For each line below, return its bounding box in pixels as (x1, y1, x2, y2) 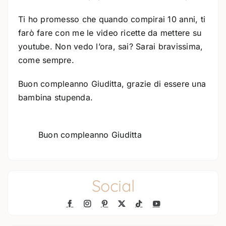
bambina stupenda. (18, 92, 93, 102)
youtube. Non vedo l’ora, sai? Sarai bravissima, (18, 41, 203, 51)
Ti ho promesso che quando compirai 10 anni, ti (18, 14, 206, 24)
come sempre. (18, 54, 74, 65)
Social (91, 175, 135, 196)
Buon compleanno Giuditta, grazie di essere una (18, 78, 206, 89)
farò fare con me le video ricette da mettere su (18, 27, 202, 38)
